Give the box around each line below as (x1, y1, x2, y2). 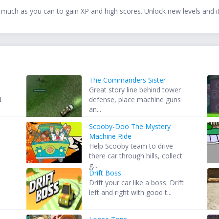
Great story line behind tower (89, 85, 181, 95)
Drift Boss (89, 168, 122, 178)
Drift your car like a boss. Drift (89, 178, 184, 188)
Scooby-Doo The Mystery (89, 122, 171, 131)
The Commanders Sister (89, 75, 166, 85)
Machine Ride (89, 131, 132, 141)
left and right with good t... (89, 188, 172, 197)
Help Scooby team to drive (89, 141, 174, 151)
